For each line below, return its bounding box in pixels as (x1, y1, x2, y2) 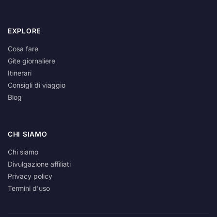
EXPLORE (8, 27, 41, 35)
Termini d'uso (8, 184, 50, 192)
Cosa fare (8, 45, 38, 53)
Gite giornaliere (8, 57, 55, 65)
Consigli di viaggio (8, 81, 65, 89)
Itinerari (8, 69, 31, 77)
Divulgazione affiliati (8, 160, 71, 168)
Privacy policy (8, 172, 52, 180)
